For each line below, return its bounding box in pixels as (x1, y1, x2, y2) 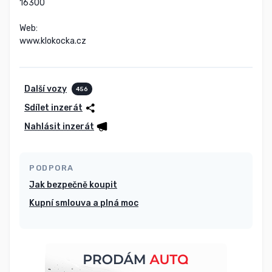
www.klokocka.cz (19, 36, 86, 47)
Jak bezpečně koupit (29, 179, 117, 190)
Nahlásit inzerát (24, 121, 94, 132)
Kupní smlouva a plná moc (29, 198, 138, 209)
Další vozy (24, 84, 67, 95)
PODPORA (29, 163, 74, 172)
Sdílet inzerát (24, 103, 83, 113)
